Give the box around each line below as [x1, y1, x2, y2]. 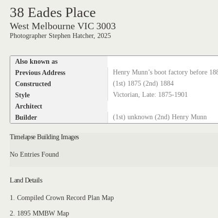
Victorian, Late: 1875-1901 [113, 91, 188, 98]
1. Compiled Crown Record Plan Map [10, 194, 114, 202]
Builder [15, 113, 37, 121]
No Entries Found [10, 150, 59, 159]
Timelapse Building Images [10, 133, 79, 141]
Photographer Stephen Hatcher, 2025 [10, 32, 111, 40]
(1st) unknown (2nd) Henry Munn [113, 113, 207, 121]
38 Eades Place [10, 4, 96, 20]
